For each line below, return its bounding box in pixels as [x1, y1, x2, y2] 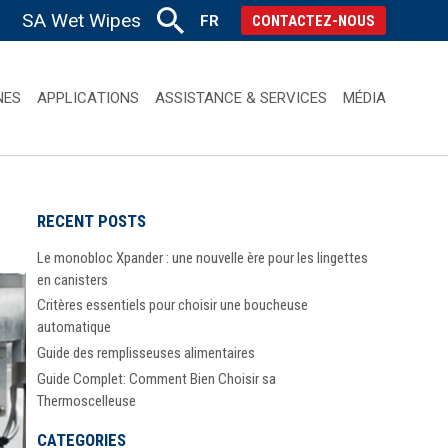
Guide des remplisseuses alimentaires [37, 344, 256, 363]
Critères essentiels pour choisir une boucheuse [37, 296, 309, 315]
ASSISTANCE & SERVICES [154, 88, 327, 107]
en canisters [37, 270, 109, 289]
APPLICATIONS [37, 88, 139, 107]
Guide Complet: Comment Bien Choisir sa [37, 369, 277, 388]
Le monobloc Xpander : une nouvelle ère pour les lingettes [37, 248, 369, 267]
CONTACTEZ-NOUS [251, 11, 375, 30]
